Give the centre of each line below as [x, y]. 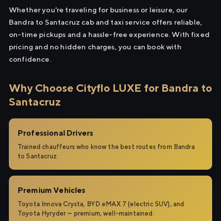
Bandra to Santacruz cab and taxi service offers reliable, [106, 22]
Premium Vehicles [52, 190]
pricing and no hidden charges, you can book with [95, 47]
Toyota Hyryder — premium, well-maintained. [86, 213]
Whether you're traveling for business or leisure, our [98, 10]
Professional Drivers [56, 133]
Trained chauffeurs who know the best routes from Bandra [106, 147]
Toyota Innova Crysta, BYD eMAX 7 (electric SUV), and [101, 204]
